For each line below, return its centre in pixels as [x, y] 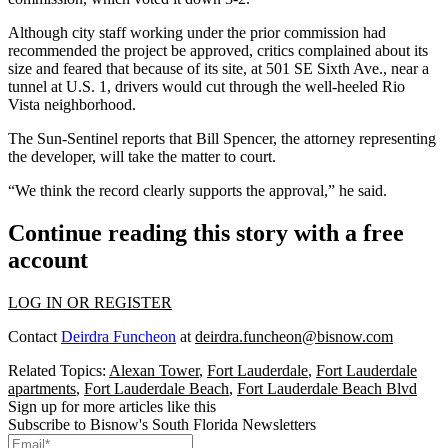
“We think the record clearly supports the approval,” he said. [197, 190]
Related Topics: [58, 370]
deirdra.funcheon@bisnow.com [294, 336]
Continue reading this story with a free [206, 232]
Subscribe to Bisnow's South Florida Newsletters [162, 424]
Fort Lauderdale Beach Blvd [327, 388]
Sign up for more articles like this [112, 406]
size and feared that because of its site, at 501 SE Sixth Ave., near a [218, 68]
